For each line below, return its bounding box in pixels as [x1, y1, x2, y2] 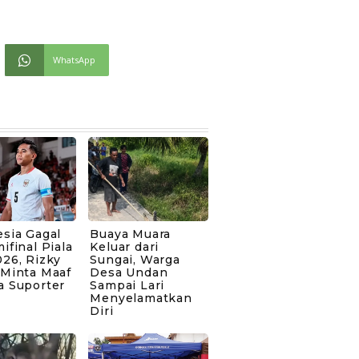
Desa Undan [90, 264, 168, 280]
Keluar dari [90, 239, 159, 254]
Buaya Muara [90, 226, 171, 241]
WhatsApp [53, 54, 95, 67]
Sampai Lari [90, 277, 165, 292]
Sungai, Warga [90, 252, 180, 267]
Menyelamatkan [90, 290, 192, 305]
